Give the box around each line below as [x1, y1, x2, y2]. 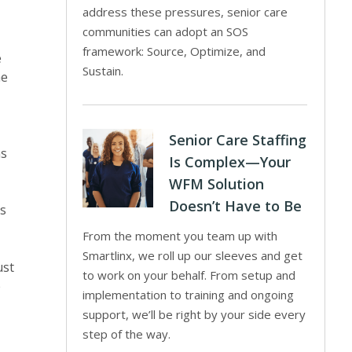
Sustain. [82, 63, 124, 79]
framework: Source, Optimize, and [82, 43, 266, 59]
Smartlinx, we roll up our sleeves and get [82, 247, 303, 263]
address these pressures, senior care [82, 4, 288, 20]
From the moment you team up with [82, 228, 278, 244]
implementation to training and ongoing [82, 287, 295, 302]
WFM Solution [169, 174, 265, 193]
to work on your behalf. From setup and [82, 267, 296, 283]
